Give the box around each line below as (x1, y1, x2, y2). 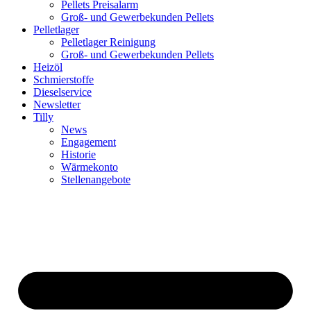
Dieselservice (33, 86, 92, 98)
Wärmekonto (61, 161, 118, 173)
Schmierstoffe (33, 74, 94, 85)
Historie (61, 149, 96, 160)
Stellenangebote (61, 174, 131, 185)
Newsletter (33, 99, 81, 110)
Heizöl (33, 61, 62, 73)
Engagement (61, 136, 116, 148)
